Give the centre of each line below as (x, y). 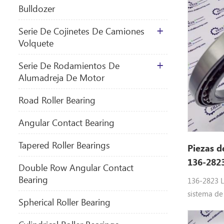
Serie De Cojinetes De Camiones (81, 31)
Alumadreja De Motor (61, 77)
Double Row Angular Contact (76, 167)
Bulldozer (37, 8)
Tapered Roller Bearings (64, 145)
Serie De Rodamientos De (69, 65)
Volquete (36, 43)
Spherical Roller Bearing (64, 202)
